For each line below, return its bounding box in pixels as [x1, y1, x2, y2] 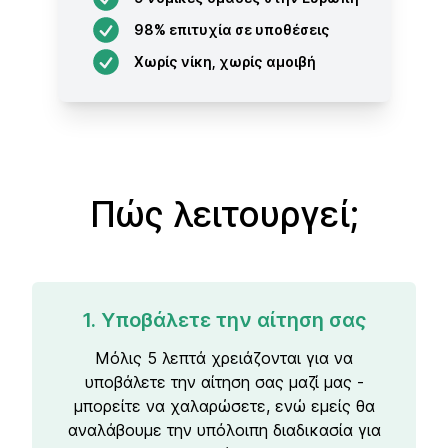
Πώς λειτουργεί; [90, 192, 358, 236]
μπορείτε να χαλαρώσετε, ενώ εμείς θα [73, 396, 375, 416]
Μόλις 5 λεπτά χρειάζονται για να [95, 348, 353, 368]
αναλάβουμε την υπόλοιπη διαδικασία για [67, 420, 381, 440]
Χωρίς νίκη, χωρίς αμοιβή [133, 53, 316, 70]
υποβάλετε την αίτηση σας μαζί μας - [84, 372, 364, 392]
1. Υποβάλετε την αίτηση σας [81, 308, 367, 332]
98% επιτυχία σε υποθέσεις [133, 21, 330, 38]
